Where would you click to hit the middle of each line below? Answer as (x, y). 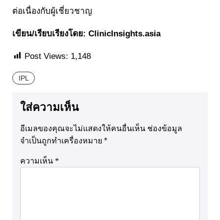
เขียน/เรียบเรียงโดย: (50, 33)
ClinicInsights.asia (124, 33)
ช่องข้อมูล (165, 128)
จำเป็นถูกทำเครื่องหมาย (62, 140)
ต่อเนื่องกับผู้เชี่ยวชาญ (52, 11)
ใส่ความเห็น (49, 107)
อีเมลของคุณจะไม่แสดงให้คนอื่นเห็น (83, 128)
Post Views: (46, 56)
